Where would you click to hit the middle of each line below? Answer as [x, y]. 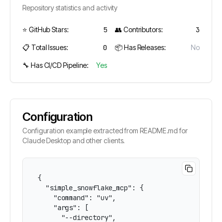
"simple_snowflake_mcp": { [91, 188]
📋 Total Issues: [45, 47]
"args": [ [63, 208]
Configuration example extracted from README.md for [105, 131]
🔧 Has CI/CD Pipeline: [56, 65]
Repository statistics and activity [70, 8]
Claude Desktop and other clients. [74, 140]
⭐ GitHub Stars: [46, 29]
